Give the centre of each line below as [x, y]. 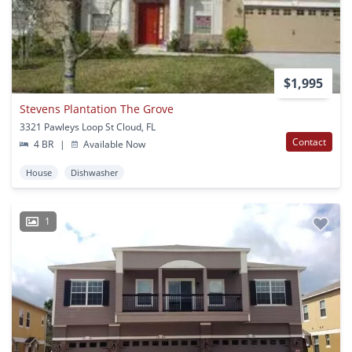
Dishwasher [94, 172]
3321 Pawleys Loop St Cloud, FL [88, 126]
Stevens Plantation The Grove [97, 108]
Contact [309, 141]
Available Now [114, 144]
